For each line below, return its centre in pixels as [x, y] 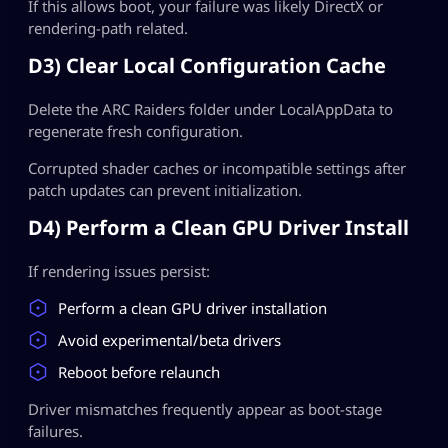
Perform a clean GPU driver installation [192, 308]
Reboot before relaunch [139, 372]
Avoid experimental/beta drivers [169, 340]
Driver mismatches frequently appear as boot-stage [205, 409]
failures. [55, 431]
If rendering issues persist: [119, 271]
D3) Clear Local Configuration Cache [207, 66]
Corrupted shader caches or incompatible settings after [217, 168]
